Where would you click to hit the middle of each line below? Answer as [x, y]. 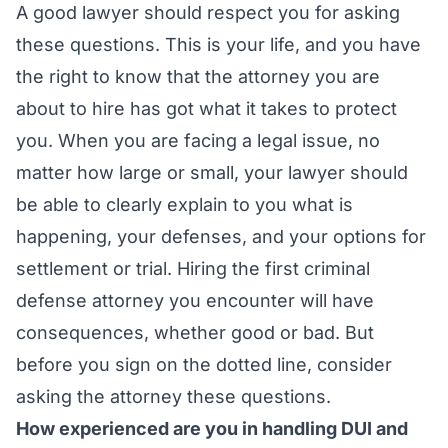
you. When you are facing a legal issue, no [198, 140]
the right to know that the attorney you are [198, 76]
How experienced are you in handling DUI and [212, 428]
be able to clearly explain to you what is [184, 204]
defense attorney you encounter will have [195, 300]
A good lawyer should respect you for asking [208, 12]
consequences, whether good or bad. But [195, 332]
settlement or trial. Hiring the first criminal [193, 268]
